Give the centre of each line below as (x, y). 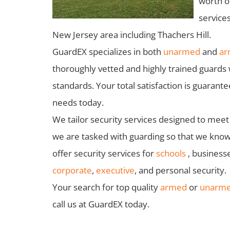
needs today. (78, 102)
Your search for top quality (106, 187)
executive (115, 170)
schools (171, 153)
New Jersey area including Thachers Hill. (132, 35)
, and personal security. (180, 170)
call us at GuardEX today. (101, 204)
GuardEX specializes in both (108, 52)
